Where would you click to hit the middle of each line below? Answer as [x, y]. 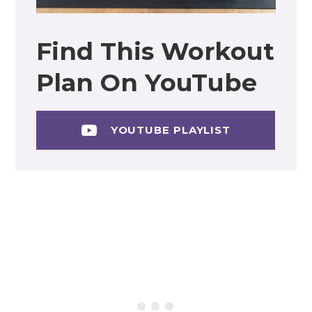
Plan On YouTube [147, 82]
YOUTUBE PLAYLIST [169, 130]
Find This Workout [156, 51]
